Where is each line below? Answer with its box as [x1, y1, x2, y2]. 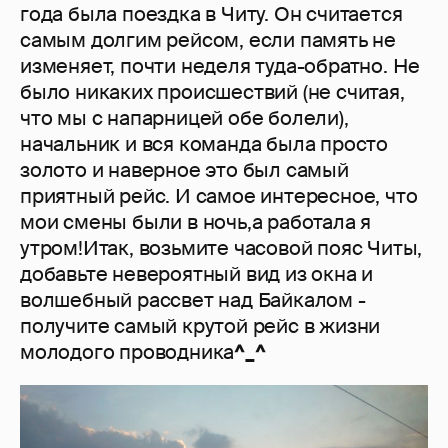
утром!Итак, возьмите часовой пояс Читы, [20, 235, 423, 262]
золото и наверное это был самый [20, 157, 349, 184]
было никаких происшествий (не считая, [20, 79, 405, 106]
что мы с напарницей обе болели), [20, 105, 349, 132]
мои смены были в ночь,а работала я [20, 209, 372, 236]
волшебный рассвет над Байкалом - [20, 287, 366, 314]
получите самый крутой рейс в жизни [20, 313, 381, 340]
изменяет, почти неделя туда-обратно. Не [20, 53, 421, 80]
